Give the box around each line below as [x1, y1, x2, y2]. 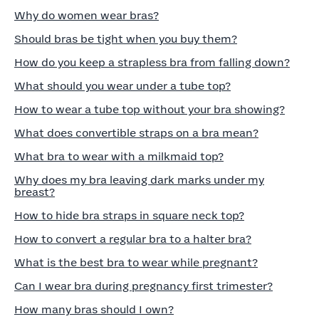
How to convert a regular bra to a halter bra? [14, 234, 251, 245]
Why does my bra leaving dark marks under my [14, 175, 264, 186]
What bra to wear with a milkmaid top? [14, 152, 224, 162]
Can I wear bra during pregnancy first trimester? [14, 281, 273, 292]
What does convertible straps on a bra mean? [14, 128, 258, 139]
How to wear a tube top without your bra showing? [14, 105, 285, 115]
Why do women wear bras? [14, 11, 159, 21]
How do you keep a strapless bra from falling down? [14, 58, 290, 68]
